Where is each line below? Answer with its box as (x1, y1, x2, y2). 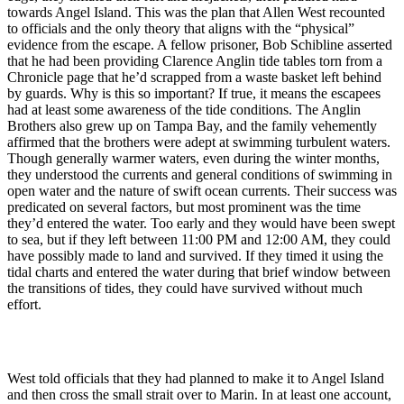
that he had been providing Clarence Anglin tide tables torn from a (7, 52, 382, 69)
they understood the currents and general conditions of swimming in (7, 166, 392, 182)
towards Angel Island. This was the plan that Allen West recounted (7, 4, 385, 20)
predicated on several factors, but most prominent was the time (7, 198, 361, 215)
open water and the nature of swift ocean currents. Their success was (7, 182, 397, 198)
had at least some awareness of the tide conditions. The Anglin (7, 101, 361, 117)
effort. (7, 296, 41, 312)
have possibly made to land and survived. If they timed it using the (7, 247, 383, 263)
